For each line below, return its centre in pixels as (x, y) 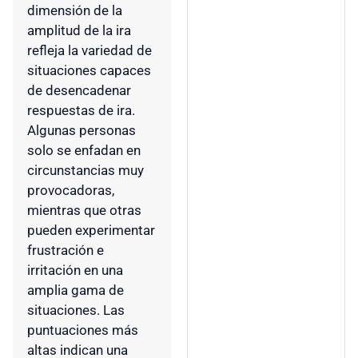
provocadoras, (71, 191)
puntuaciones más (83, 330)
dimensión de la (75, 11)
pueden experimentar (91, 231)
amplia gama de (76, 290)
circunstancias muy (86, 171)
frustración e (66, 251)
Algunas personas (82, 131)
